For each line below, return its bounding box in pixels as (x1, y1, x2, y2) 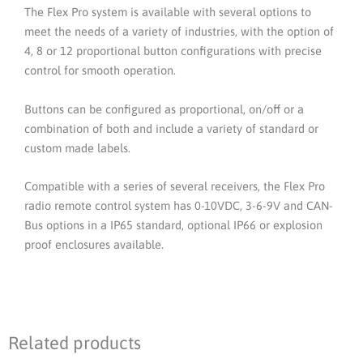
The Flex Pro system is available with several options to (24, 5, 311, 19)
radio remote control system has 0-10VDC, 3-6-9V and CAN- (24, 199, 333, 213)
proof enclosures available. (24, 237, 164, 252)
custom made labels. (24, 140, 130, 155)
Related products (8, 333, 141, 354)
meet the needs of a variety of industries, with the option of (24, 24, 334, 39)
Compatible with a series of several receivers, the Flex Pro (24, 179, 325, 194)
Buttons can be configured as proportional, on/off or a (24, 101, 304, 116)
